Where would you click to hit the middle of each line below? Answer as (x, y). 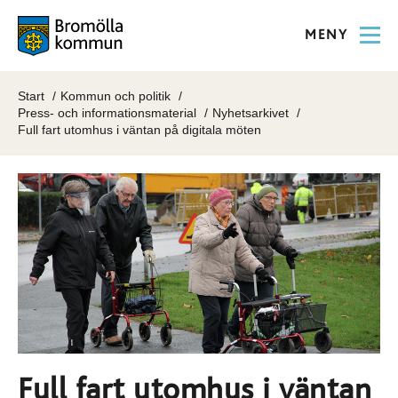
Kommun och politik (115, 96)
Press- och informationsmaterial (107, 113)
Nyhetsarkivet (251, 113)
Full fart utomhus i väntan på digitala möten (139, 130)
